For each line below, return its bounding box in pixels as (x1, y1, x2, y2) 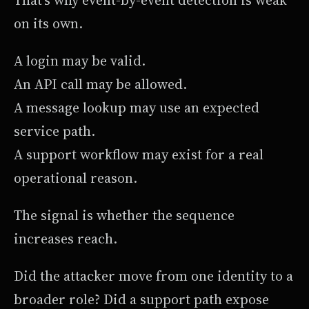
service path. (14, 121, 95, 141)
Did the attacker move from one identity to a (14, 266, 293, 286)
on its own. (14, 13, 83, 33)
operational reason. (14, 168, 137, 188)
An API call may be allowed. (14, 74, 187, 94)
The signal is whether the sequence (14, 205, 235, 225)
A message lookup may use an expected (14, 97, 259, 117)
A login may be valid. (14, 50, 146, 70)
